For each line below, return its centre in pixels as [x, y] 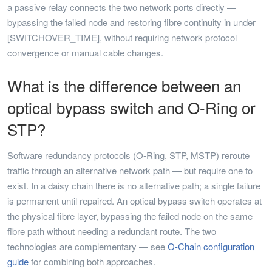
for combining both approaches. [92, 261]
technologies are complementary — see [87, 246]
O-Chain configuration [211, 246]
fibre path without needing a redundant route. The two [112, 231]
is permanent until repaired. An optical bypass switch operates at [134, 201]
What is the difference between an [124, 85]
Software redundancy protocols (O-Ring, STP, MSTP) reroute [128, 155]
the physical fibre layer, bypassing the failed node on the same [130, 216]
